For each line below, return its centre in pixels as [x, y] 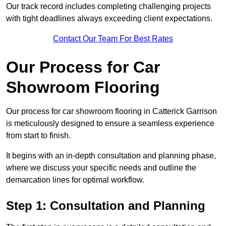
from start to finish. [39, 136]
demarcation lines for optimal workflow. [75, 180]
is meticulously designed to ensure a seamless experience [110, 124]
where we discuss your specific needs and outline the [101, 168]
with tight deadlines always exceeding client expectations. [109, 19]
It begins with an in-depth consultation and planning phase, [111, 156]
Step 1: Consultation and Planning [106, 206]
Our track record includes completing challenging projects [108, 7]
